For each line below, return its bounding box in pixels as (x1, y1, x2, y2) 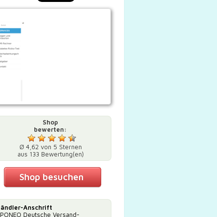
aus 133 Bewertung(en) (17, 150, 84, 158)
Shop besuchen (19, 171, 84, 183)
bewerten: (34, 125, 67, 134)
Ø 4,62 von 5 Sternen (19, 143, 82, 151)
